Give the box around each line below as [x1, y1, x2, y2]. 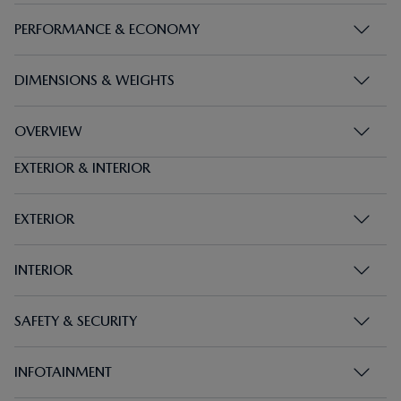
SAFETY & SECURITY [14, 312, 137, 329]
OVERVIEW [14, 123, 82, 140]
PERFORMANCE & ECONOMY [14, 21, 200, 38]
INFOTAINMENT [14, 363, 112, 380]
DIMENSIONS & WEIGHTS [14, 72, 175, 89]
